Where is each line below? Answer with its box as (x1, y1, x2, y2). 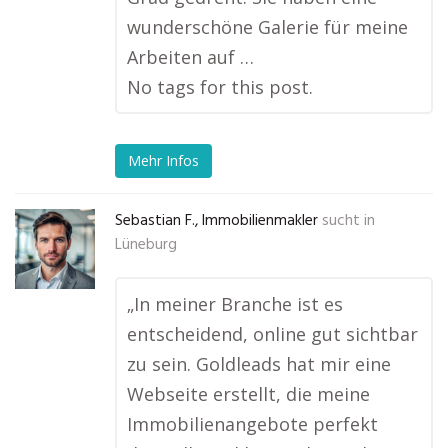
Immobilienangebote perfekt (127, 412, 378, 436)
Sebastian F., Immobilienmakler (115, 209, 318, 233)
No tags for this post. (127, 75, 313, 99)
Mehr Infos (128, 151, 199, 171)
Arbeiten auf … (127, 45, 254, 69)
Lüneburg (115, 233, 177, 257)
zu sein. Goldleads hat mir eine (127, 352, 391, 376)
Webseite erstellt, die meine (127, 382, 370, 406)
